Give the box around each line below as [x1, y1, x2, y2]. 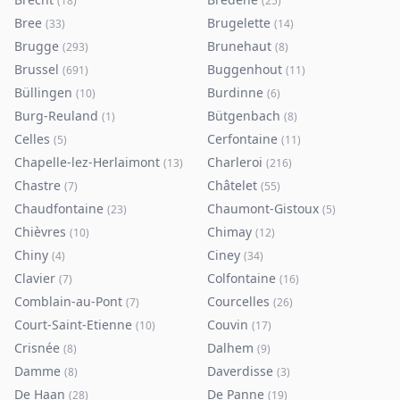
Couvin [207, 316, 248, 333]
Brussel [14, 61, 59, 78]
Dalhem [207, 339, 254, 356]
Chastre [14, 177, 61, 194]
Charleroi [207, 154, 262, 171]
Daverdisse [207, 362, 273, 379]
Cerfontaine [207, 130, 278, 147]
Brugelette [207, 14, 271, 31]
